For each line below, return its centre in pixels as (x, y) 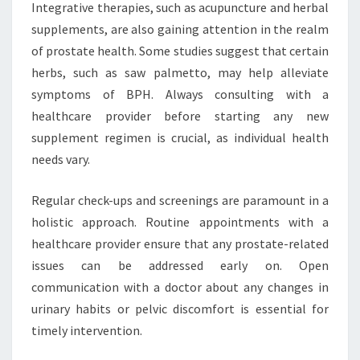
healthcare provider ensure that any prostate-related (180, 243)
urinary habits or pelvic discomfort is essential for (180, 309)
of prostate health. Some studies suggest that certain (180, 51)
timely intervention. (87, 330)
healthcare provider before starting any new (180, 116)
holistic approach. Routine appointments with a (180, 222)
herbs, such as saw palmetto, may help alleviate (180, 72)
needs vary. (61, 159)
